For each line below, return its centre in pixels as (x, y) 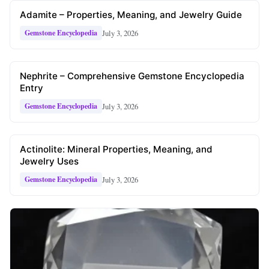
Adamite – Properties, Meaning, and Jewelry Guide (131, 15)
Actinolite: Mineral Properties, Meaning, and (116, 150)
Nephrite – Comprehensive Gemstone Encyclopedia (132, 76)
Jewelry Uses (49, 162)
